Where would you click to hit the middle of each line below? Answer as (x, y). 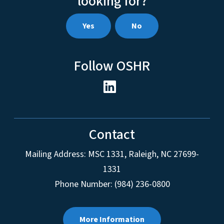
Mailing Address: (55, 154)
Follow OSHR (112, 66)
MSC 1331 (106, 154)
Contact (112, 135)
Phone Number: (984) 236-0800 (112, 184)
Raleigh (142, 154)
